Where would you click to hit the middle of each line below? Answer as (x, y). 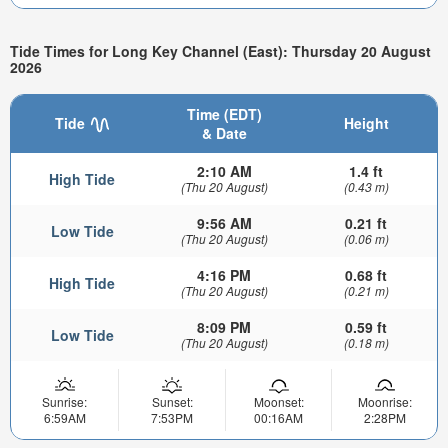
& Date (224, 133)
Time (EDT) (224, 114)
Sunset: (172, 402)
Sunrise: (64, 402)
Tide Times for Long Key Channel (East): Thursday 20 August (220, 51)
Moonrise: (384, 402)
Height (366, 123)
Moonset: (278, 402)
